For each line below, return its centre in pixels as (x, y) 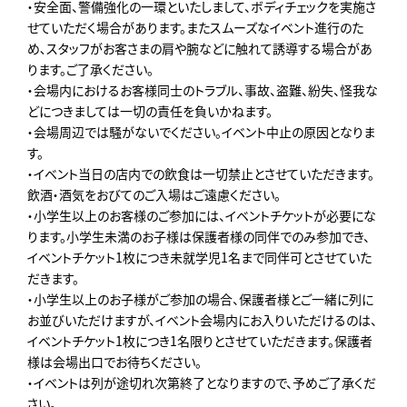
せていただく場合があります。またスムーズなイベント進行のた (195, 28)
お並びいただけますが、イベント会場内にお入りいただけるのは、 (202, 320)
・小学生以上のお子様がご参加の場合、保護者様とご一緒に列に (200, 299)
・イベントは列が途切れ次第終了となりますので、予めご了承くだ (202, 383)
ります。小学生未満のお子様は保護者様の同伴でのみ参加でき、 (199, 237)
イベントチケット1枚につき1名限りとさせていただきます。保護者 (200, 341)
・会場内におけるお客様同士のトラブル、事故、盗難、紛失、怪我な (203, 90)
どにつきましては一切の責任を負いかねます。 (150, 111)
